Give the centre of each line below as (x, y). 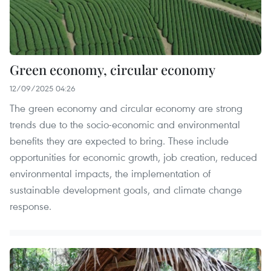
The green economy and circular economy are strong (126, 108)
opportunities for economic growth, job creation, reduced (133, 157)
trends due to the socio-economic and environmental (125, 124)
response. (31, 206)
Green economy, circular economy (113, 69)
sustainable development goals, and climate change (126, 189)
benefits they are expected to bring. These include (119, 140)
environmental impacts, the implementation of (110, 173)
